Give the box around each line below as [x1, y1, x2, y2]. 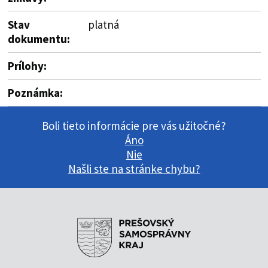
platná [87, 17, 119, 32]
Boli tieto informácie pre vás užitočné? [42, 118, 226, 133]
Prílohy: [7, 58, 47, 73]
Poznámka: [7, 85, 63, 100]
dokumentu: [7, 31, 70, 46]
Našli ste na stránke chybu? [68, 162, 200, 176]
